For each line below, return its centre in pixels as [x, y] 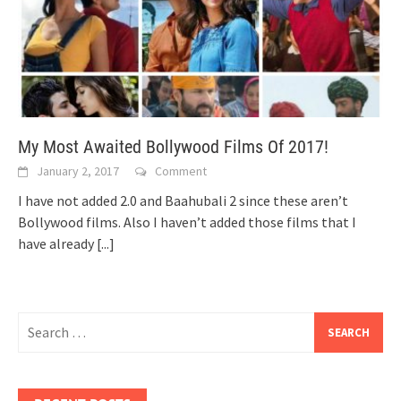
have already [57, 243]
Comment [181, 171]
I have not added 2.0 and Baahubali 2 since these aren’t [183, 200]
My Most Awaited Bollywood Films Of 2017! [173, 146]
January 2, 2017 [78, 171]
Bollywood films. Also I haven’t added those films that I [187, 222]
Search [38, 322]
